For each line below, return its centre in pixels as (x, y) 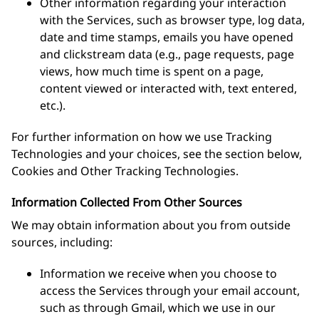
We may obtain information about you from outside (151, 225)
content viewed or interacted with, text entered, (168, 88)
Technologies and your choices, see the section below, (157, 154)
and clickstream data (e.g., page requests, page (167, 54)
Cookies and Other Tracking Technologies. (125, 171)
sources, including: (62, 242)
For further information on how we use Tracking (142, 137)
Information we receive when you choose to (158, 273)
